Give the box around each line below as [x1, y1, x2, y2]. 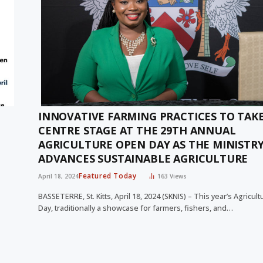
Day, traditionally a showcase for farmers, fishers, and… [38, 203, 233, 214]
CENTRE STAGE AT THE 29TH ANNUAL [38, 123, 236, 138]
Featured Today [79, 171, 137, 181]
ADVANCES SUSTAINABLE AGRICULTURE [38, 151, 248, 166]
